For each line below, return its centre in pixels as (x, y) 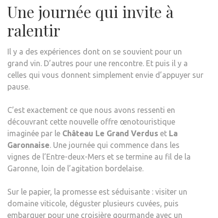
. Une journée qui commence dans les (115, 145)
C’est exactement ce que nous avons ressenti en (91, 110)
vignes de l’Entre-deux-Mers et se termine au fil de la (99, 156)
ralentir (34, 30)
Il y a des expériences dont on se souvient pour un (95, 51)
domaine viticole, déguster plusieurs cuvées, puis (93, 203)
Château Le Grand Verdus (110, 133)
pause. (18, 86)
